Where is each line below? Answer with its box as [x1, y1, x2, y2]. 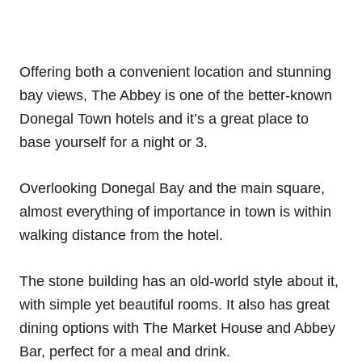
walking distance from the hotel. [19, 226, 227, 243]
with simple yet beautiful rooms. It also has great [19, 296, 330, 313]
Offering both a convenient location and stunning [19, 63, 331, 80]
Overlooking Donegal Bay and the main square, [19, 179, 325, 196]
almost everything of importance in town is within [19, 203, 331, 220]
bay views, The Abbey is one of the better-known [19, 86, 332, 103]
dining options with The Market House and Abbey [19, 319, 335, 336]
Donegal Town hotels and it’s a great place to [19, 110, 309, 127]
